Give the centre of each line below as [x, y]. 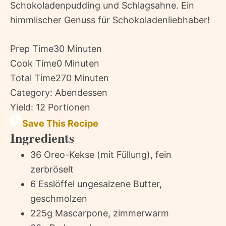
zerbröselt [52, 169]
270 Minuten [82, 78]
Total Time [33, 78]
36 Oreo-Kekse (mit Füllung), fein [101, 155]
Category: [31, 93]
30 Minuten [78, 49]
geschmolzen [59, 199]
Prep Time [32, 49]
